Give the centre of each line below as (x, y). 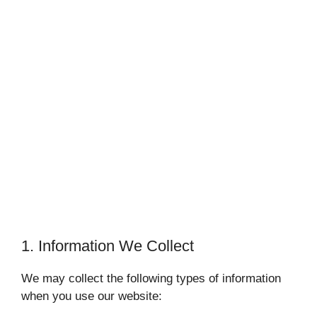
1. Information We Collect (108, 246)
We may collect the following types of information (151, 279)
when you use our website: (92, 296)
